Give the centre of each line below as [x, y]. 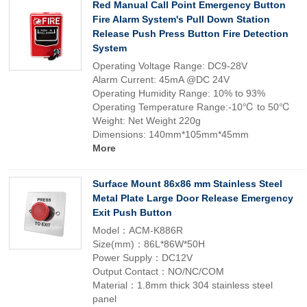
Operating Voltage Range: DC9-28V [171, 66]
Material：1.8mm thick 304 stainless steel [183, 285]
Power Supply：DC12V [143, 258]
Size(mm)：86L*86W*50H [149, 244]
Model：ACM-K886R [138, 230]
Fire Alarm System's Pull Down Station [181, 19]
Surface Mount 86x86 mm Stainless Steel [187, 184]
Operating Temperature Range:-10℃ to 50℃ [193, 107]
